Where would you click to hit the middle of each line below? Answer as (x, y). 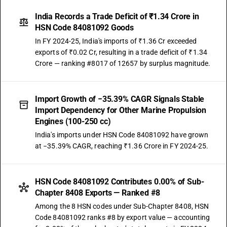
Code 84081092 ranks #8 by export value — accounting (123, 217)
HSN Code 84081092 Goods (84, 28)
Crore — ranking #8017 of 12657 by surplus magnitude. (123, 63)
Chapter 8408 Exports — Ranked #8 (98, 193)
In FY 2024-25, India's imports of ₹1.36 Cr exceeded (116, 41)
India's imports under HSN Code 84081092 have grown (122, 135)
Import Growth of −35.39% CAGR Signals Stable (120, 99)
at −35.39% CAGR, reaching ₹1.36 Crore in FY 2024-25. (122, 146)
